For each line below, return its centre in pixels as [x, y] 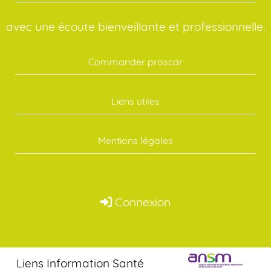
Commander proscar [135, 62]
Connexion [141, 202]
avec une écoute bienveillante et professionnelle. [135, 27]
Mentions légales [135, 141]
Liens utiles [135, 101]
